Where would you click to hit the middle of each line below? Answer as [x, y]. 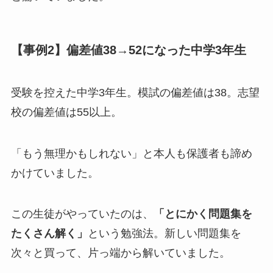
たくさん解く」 [49, 234]
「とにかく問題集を [203, 214]
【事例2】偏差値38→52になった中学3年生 [128, 50]
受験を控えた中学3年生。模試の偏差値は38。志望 [135, 92]
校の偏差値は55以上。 [66, 112]
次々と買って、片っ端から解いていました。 [120, 253]
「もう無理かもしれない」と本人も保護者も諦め [131, 153]
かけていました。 [55, 173]
